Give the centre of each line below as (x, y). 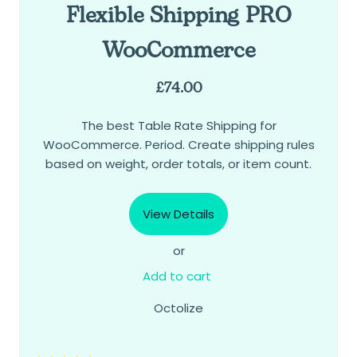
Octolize (178, 308)
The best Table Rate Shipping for (178, 126)
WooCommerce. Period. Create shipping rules (178, 145)
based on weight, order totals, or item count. (178, 164)
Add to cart (178, 277)
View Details (178, 214)
